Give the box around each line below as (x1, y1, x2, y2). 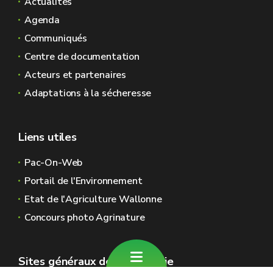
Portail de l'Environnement (24, 174, 143, 188)
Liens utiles (18, 130, 77, 144)
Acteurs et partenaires (24, 68, 127, 82)
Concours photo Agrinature (24, 211, 145, 224)
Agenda (24, 13, 60, 27)
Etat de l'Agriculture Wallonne (24, 193, 162, 206)
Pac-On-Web (24, 156, 83, 169)
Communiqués (24, 32, 88, 45)
